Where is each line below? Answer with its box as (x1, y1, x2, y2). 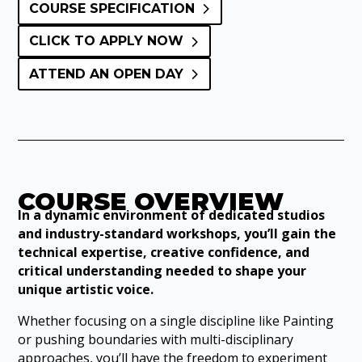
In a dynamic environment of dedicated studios (18, 205, 326, 224)
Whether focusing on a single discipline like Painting (18, 311, 335, 330)
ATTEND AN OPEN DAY (28, 65, 183, 82)
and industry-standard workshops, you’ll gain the (18, 224, 337, 242)
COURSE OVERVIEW (18, 186, 284, 217)
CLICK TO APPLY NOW (28, 33, 183, 49)
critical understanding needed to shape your (18, 261, 307, 280)
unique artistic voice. (18, 280, 154, 298)
